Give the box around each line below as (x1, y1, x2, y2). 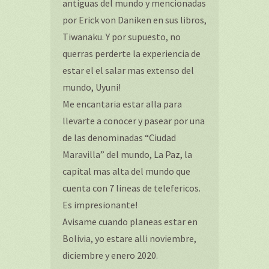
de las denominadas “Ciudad (62, 131, 176, 144)
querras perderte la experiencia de (62, 47, 201, 59)
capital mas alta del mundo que (62, 165, 190, 177)
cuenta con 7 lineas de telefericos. (62, 182, 201, 194)
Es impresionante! (62, 199, 138, 211)
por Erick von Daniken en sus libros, (62, 14, 207, 26)
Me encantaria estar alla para (62, 98, 182, 110)
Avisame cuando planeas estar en (62, 216, 198, 228)
